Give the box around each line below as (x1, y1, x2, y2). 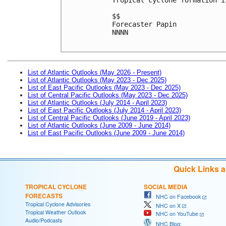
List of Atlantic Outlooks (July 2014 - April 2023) (28, 98, 167, 106)
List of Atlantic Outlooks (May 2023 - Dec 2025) (28, 76, 166, 84)
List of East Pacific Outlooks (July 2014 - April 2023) (28, 106, 181, 114)
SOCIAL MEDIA (144, 182, 188, 191)
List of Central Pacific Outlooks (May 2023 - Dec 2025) (28, 91, 188, 99)
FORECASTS (25, 191, 63, 200)
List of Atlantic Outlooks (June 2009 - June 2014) (28, 121, 171, 129)
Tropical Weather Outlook (25, 208, 86, 216)
